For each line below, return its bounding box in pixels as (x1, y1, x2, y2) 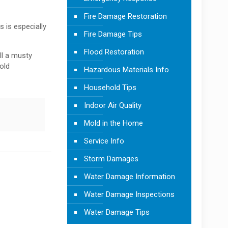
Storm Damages (83, 154, 138, 163)
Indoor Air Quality (83, 100, 141, 110)
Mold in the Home (83, 118, 143, 128)
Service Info (83, 136, 124, 146)
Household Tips (83, 82, 136, 92)
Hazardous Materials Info (83, 65, 169, 74)
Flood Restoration (83, 47, 144, 56)
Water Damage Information (83, 172, 175, 181)
